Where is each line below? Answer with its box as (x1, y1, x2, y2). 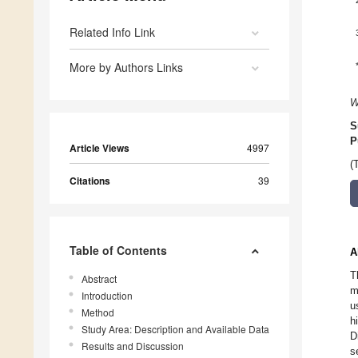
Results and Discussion (82, 339, 184, 353)
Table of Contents (70, 242, 167, 259)
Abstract (82, 272, 117, 286)
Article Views (70, 141, 129, 156)
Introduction (82, 288, 133, 303)
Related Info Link (70, 24, 155, 41)
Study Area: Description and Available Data (82, 322, 269, 336)
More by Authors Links (70, 59, 183, 76)
